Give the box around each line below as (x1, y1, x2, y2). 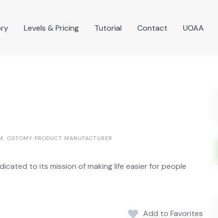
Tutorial (94, 22, 122, 33)
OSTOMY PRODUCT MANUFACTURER (7, 135, 112, 142)
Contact (137, 22, 167, 33)
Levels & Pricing (24, 22, 79, 33)
